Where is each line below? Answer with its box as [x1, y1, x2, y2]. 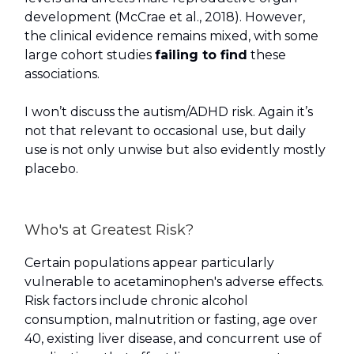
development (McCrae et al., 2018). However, [24, 9, 305, 25]
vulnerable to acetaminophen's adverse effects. [24, 274, 324, 290]
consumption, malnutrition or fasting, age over [24, 312, 318, 328]
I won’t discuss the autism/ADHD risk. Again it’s [24, 104, 313, 120]
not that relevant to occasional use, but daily [24, 123, 306, 139]
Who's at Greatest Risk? [24, 221, 194, 239]
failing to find [155, 47, 247, 63]
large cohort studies [24, 47, 155, 63]
